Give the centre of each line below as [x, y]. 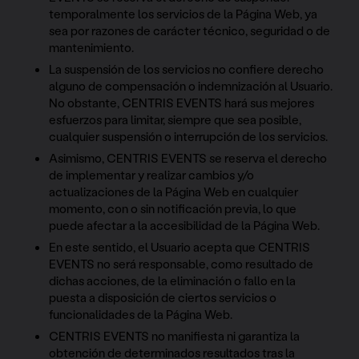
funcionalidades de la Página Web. [141, 314]
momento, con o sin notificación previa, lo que [173, 208]
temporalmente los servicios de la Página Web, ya [184, 13]
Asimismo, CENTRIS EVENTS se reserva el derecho [188, 157]
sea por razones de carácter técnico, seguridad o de [190, 30]
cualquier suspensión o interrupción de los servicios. [189, 136]
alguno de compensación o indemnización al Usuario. [191, 85]
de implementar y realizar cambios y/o [152, 174]
